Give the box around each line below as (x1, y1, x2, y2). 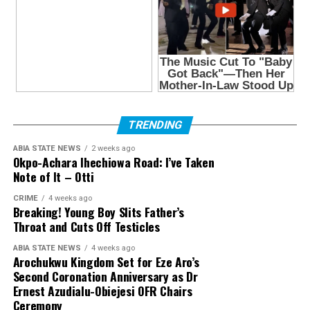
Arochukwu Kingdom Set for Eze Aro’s (12, 252, 199, 271)
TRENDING (126, 118, 184, 131)
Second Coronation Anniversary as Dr (12, 266, 198, 285)
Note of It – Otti (12, 167, 94, 185)
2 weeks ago (91, 143, 135, 153)
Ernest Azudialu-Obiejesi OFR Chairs (12, 281, 192, 300)
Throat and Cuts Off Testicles (12, 217, 160, 235)
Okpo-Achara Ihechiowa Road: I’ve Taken (12, 152, 215, 171)
